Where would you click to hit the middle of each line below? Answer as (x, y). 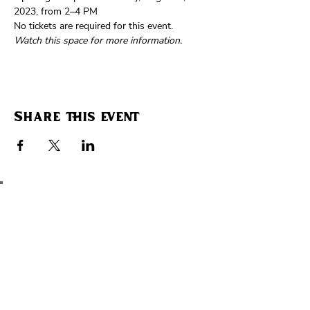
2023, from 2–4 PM (56, 11)
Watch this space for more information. (98, 40)
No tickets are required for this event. (95, 26)
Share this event (77, 118)
